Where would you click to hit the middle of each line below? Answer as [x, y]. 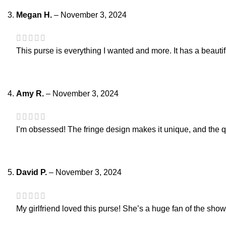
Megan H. [35, 15]
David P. [33, 173]
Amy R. [31, 94]
